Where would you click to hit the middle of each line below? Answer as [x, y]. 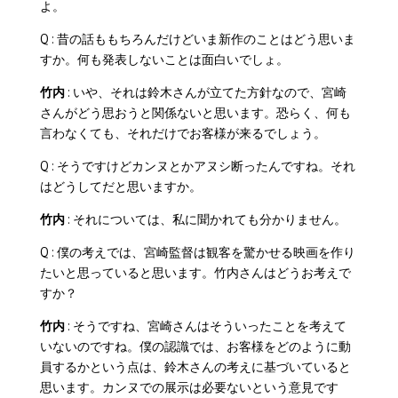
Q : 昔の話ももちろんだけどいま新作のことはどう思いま [197, 38]
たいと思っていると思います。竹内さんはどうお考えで [195, 272]
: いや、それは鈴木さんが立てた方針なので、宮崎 [205, 92]
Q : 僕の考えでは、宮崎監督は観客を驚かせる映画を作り [197, 251]
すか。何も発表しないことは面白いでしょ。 [164, 59]
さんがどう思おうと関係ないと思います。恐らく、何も [195, 112]
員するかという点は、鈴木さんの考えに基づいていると [195, 366]
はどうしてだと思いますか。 [120, 186]
